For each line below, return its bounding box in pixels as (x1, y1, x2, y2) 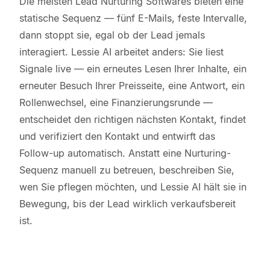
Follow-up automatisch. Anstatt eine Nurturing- (19, 147, 231, 159)
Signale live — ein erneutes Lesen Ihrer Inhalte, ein (19, 63, 246, 75)
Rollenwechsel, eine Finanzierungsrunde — (19, 96, 213, 108)
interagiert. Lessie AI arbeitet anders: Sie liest (19, 46, 224, 58)
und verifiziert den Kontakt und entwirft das (19, 130, 215, 142)
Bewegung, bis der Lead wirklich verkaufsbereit (19, 198, 236, 210)
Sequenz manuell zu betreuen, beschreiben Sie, (19, 164, 234, 176)
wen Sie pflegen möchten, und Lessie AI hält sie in (19, 181, 246, 193)
